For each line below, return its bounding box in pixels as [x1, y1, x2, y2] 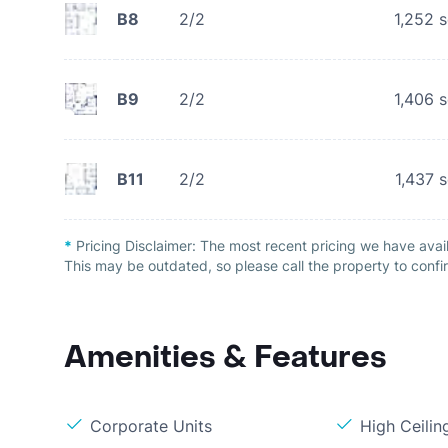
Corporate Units [90, 416, 212, 436]
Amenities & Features [64, 338, 387, 377]
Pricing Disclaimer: [72, 237, 200, 254]
